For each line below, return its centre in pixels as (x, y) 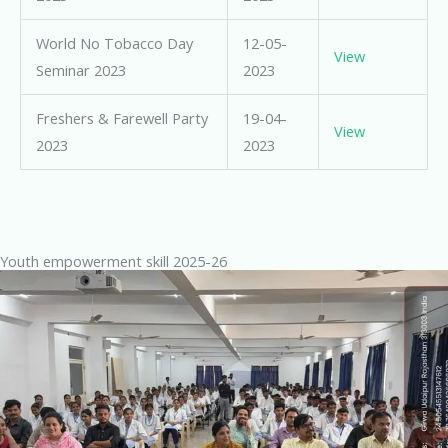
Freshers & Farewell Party (121, 118)
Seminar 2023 (80, 70)
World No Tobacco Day (114, 43)
